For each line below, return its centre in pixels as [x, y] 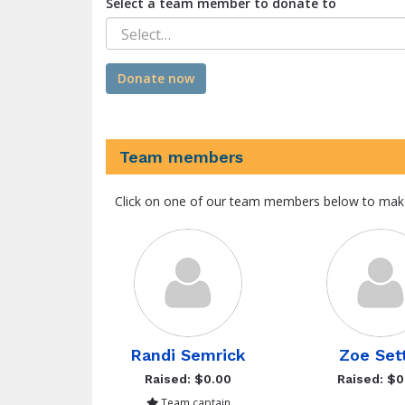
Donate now [156, 78]
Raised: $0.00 [188, 379]
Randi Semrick [188, 355]
